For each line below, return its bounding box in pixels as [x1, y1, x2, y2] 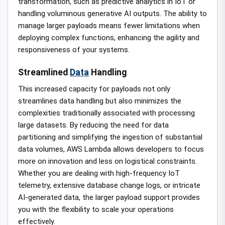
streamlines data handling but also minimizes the [18, 96, 181, 105]
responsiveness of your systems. [18, 45, 130, 55]
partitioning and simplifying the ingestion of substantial [18, 132, 202, 142]
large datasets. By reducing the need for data [18, 120, 169, 130]
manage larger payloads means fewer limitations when [18, 21, 200, 31]
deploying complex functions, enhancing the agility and [18, 33, 199, 43]
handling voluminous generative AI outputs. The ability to [18, 9, 207, 19]
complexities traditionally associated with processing [18, 108, 195, 118]
